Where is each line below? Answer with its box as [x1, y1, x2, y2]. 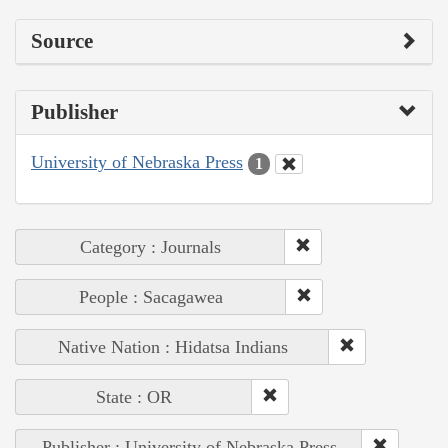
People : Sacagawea [79, 286, 223, 307]
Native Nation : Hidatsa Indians [57, 336, 288, 357]
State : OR [96, 386, 172, 407]
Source [31, 29, 93, 54]
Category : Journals [80, 236, 221, 257]
